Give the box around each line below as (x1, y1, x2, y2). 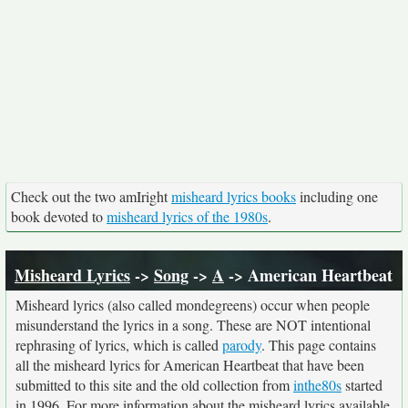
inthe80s (293, 375, 342, 394)
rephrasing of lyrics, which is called (15, 335, 222, 354)
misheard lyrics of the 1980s (107, 207, 268, 226)
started (342, 375, 382, 394)
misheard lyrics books (171, 187, 296, 206)
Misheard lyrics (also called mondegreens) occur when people (15, 295, 370, 314)
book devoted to (11, 207, 107, 226)
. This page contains (261, 335, 376, 354)
